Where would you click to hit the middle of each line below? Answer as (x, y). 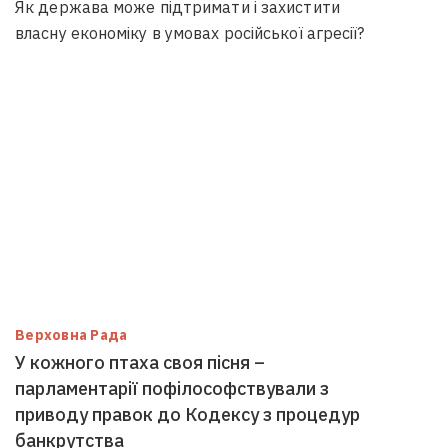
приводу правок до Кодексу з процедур (187, 414)
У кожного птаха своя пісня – (140, 362)
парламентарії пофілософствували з (172, 388)
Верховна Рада (71, 335)
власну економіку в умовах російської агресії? (190, 33)
